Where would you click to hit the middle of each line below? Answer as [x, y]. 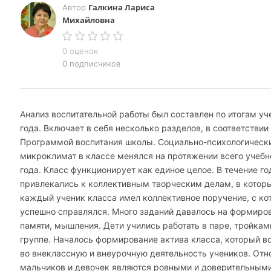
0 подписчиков [91, 64]
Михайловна [89, 20]
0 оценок [80, 51]
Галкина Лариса [122, 7]
